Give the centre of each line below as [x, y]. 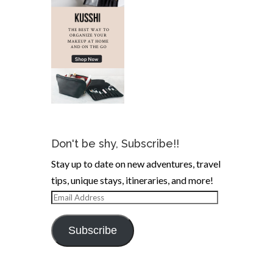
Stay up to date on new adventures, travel [136, 164]
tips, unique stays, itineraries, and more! [132, 180]
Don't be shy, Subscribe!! [115, 144]
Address [68, 213]
